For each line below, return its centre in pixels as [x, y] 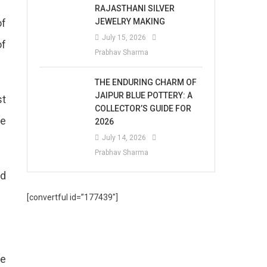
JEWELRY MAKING [130, 21]
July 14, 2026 [124, 138]
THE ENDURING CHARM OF [146, 82]
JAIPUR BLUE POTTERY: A [144, 95]
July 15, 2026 [124, 38]
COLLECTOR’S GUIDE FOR [143, 108]
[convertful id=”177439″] [73, 197]
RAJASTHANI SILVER [135, 8]
